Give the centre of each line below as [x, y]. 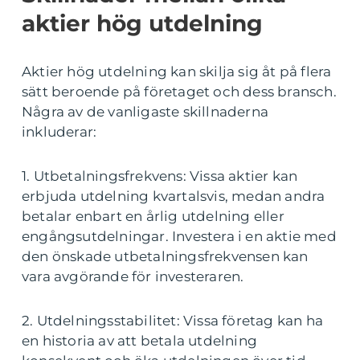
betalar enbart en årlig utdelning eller [153, 217]
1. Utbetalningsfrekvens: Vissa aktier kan [160, 176]
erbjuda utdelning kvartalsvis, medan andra [174, 196]
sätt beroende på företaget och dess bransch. [179, 92]
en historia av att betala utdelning [139, 341]
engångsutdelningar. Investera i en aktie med [179, 237]
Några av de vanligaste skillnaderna [145, 112]
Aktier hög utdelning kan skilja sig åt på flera [177, 72]
